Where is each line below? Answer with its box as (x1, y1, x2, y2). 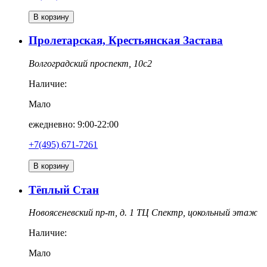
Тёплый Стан (29, 183, 99, 196)
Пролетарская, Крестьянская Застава (29, 34, 223, 47)
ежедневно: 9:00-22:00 (29, 119, 119, 130)
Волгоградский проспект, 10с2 (29, 58, 152, 69)
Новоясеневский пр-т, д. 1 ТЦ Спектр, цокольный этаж (29, 207, 257, 218)
